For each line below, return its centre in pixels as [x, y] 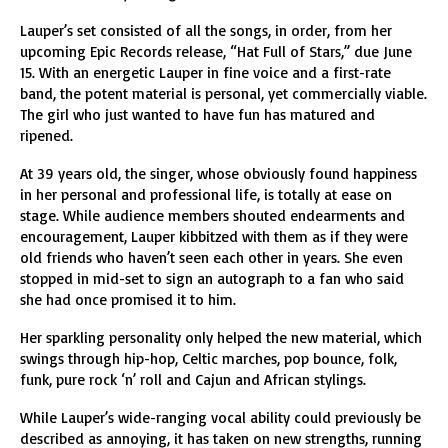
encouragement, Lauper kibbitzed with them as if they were [214, 236]
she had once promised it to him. [128, 299]
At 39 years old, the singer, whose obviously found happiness [218, 173]
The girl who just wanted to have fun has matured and [197, 114]
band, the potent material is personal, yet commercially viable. [223, 93]
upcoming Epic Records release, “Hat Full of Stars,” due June [216, 51]
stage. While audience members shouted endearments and [212, 215]
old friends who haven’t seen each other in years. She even [211, 257]
